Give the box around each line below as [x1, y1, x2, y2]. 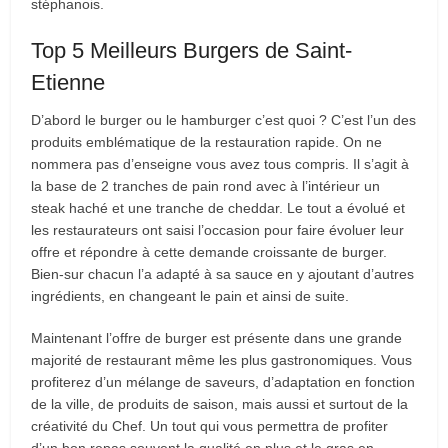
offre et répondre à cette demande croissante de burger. [31, 244, 388, 260]
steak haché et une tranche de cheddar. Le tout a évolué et [31, 200, 406, 216]
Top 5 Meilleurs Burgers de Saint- [31, 38, 353, 63]
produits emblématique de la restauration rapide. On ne [31, 134, 383, 150]
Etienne [31, 70, 106, 95]
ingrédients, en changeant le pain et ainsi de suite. [31, 288, 350, 304]
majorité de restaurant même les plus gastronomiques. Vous [31, 352, 413, 368]
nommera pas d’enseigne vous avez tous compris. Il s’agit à [31, 156, 410, 172]
